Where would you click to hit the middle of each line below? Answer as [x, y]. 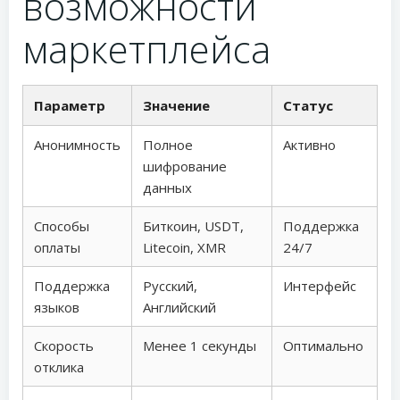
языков [57, 307]
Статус [308, 105]
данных [167, 187]
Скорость [64, 346]
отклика [59, 367]
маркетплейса [146, 49]
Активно [309, 145]
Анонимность [77, 145]
